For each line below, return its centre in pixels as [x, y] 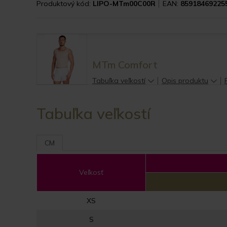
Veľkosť [91, 173]
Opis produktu [185, 81]
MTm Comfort [125, 65]
